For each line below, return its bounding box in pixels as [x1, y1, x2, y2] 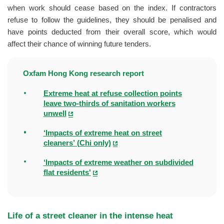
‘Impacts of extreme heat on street [43, 128, 162, 137]
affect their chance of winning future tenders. [7, 39, 151, 48]
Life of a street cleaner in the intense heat [7, 211, 175, 221]
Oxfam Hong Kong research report [22, 69, 146, 77]
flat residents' [43, 168, 91, 176]
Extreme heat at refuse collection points [43, 89, 182, 98]
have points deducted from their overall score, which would [7, 27, 216, 36]
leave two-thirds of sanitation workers [43, 99, 175, 108]
